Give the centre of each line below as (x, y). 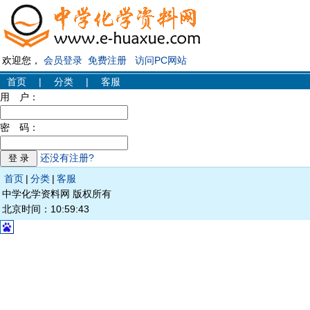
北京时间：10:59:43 (46, 209)
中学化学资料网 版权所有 (57, 194)
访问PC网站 (161, 60)
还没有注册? (67, 158)
